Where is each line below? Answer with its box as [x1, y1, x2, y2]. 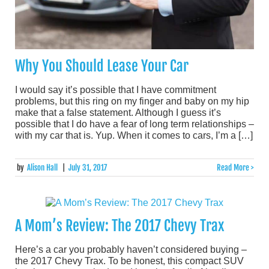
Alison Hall [27, 162, 58, 172]
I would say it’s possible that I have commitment [15, 85, 216, 95]
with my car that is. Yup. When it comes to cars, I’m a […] [15, 130, 253, 141]
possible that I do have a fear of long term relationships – [15, 119, 254, 130]
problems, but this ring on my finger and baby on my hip [15, 96, 249, 107]
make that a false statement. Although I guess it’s [15, 107, 221, 118]
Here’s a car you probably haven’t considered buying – [15, 244, 247, 255]
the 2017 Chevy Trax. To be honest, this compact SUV [15, 255, 244, 266]
